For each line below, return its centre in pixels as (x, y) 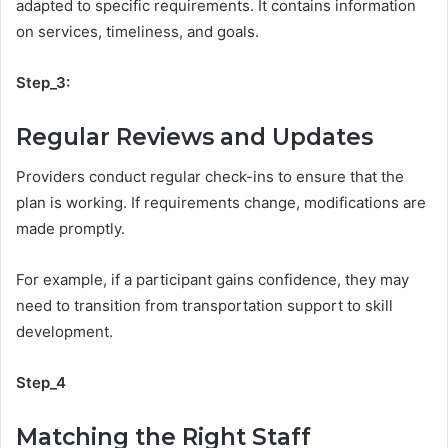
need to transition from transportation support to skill (204, 306)
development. (66, 332)
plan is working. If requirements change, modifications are (221, 203)
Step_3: (43, 82)
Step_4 (41, 383)
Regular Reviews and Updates (197, 136)
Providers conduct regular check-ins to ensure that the (210, 177)
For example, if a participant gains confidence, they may (212, 280)
